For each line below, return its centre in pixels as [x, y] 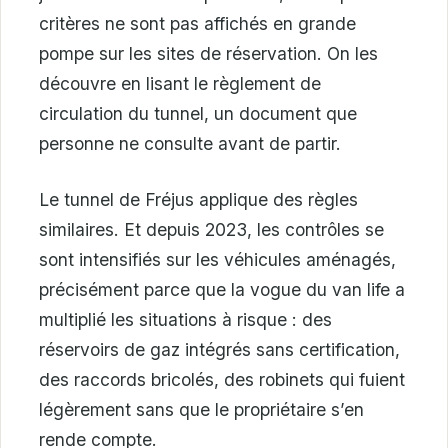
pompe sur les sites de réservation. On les [208, 54]
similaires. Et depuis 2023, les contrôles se [211, 230]
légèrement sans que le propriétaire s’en [201, 410]
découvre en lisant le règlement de [180, 84]
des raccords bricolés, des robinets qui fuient [222, 380]
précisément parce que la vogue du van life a [222, 290]
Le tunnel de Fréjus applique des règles [198, 200]
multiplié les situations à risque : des [185, 320]
